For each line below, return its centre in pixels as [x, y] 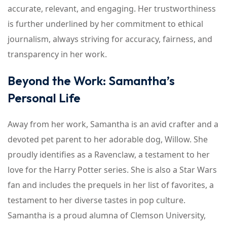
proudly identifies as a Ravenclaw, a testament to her [109, 155]
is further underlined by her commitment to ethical [105, 24]
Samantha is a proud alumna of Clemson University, [107, 215]
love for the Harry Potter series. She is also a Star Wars [112, 170]
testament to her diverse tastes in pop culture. [97, 200]
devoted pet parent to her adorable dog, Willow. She [108, 139]
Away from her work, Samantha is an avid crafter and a [113, 124]
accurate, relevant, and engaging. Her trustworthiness [112, 9]
